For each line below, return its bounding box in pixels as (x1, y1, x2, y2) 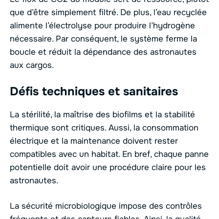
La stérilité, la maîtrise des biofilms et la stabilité (10, 109, 195, 120)
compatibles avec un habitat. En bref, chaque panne (10, 149, 209, 159)
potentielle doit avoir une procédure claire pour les (10, 162, 206, 173)
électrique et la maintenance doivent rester (10, 135, 178, 146)
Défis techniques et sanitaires (10, 84, 178, 99)
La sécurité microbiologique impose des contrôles (10, 201, 202, 212)
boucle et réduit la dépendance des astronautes (10, 47, 197, 58)
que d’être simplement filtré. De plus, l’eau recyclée (10, 7, 207, 18)
